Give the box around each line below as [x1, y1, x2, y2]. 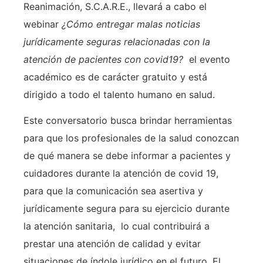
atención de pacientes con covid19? [23, 53, 183, 65]
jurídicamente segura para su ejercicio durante [23, 203, 230, 215]
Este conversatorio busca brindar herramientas [23, 114, 232, 127]
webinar [23, 18, 62, 30]
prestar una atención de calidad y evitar [23, 238, 201, 250]
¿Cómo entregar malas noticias [62, 18, 200, 30]
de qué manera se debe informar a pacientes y [23, 150, 231, 162]
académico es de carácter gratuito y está [23, 70, 207, 83]
